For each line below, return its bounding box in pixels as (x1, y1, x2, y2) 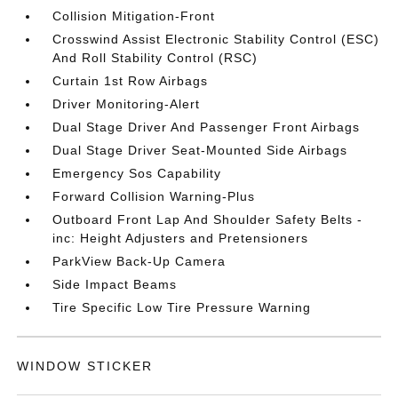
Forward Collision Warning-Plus (52, 189, 256, 203)
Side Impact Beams (52, 277, 178, 291)
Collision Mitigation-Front (52, 9, 216, 23)
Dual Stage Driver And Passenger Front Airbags (52, 120, 361, 134)
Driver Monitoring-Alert (52, 97, 201, 111)
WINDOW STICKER (17, 359, 154, 373)
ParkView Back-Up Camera (52, 254, 227, 268)
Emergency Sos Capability (52, 166, 222, 180)
